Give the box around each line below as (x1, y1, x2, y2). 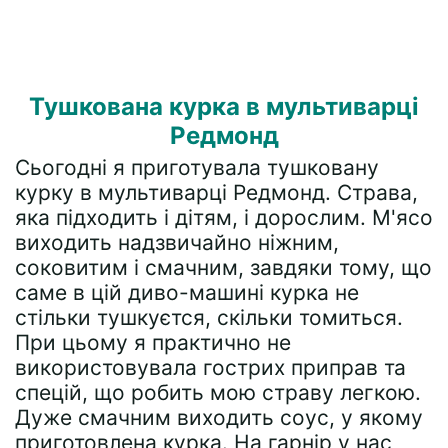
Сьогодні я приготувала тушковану (15, 155, 379, 180)
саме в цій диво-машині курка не (15, 280, 359, 305)
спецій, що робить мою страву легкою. (15, 380, 421, 405)
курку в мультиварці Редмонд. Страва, (15, 180, 418, 205)
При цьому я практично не (15, 330, 291, 355)
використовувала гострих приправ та (15, 355, 406, 380)
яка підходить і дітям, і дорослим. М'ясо (15, 205, 433, 230)
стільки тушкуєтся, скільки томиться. (15, 305, 403, 330)
